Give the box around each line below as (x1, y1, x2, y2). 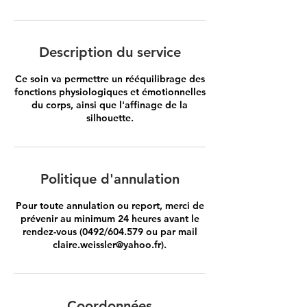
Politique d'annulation (40, 171, 180, 187)
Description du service (38, 44, 181, 60)
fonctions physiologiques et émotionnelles (14, 86, 206, 98)
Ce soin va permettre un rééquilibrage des (14, 73, 205, 85)
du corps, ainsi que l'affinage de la (32, 99, 188, 111)
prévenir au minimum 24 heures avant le (20, 212, 199, 225)
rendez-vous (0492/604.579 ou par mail (22, 225, 197, 238)
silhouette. (86, 112, 134, 124)
